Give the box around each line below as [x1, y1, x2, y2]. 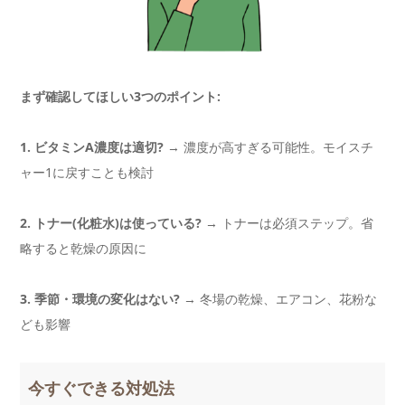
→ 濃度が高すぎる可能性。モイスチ [164, 138, 373, 156]
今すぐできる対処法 [28, 377, 175, 400]
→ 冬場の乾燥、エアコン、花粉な [180, 290, 377, 308]
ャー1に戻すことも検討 [20, 164, 154, 182]
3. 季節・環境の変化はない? [20, 290, 180, 308]
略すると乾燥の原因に [20, 240, 146, 258]
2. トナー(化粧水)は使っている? [20, 214, 202, 232]
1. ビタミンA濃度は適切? [20, 138, 164, 156]
